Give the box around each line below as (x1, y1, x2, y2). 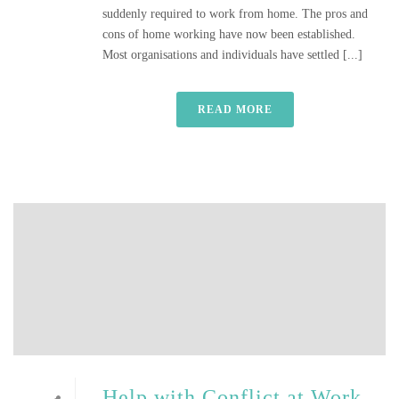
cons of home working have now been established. (102, 28, 359, 41)
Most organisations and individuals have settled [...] (102, 48, 362, 61)
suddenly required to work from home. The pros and (102, 7, 368, 20)
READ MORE (198, 103, 273, 116)
